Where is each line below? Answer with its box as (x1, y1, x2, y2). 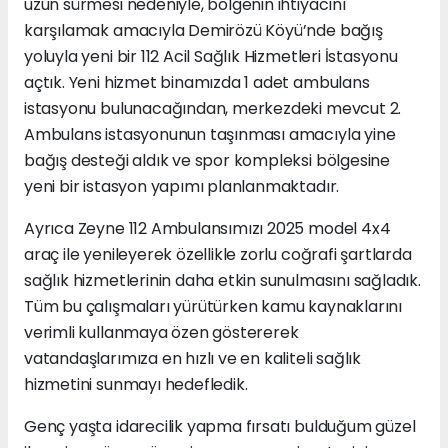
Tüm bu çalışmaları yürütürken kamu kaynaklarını (24, 294, 402, 318)
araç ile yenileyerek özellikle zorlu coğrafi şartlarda (24, 242, 412, 266)
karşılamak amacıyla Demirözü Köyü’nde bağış (24, 18, 383, 42)
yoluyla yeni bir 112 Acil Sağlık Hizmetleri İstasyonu (24, 44, 398, 68)
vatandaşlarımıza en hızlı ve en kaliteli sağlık (24, 346, 361, 370)
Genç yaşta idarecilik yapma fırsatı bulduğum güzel (24, 414, 416, 438)
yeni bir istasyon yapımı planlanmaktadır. (24, 174, 340, 198)
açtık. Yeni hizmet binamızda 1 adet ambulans (24, 70, 370, 94)
